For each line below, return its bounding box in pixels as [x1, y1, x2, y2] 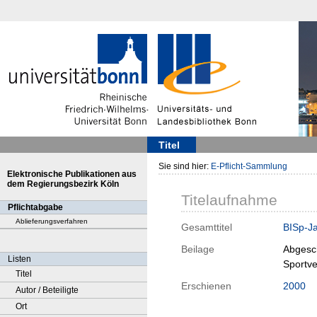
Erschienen [181, 280, 231, 292]
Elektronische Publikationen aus [7, 169, 137, 179]
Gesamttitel [181, 221, 232, 234]
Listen [8, 254, 31, 264]
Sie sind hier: [158, 161, 211, 171]
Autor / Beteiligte [16, 285, 79, 295]
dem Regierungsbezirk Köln [7, 179, 119, 189]
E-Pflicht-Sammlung [211, 161, 287, 171]
